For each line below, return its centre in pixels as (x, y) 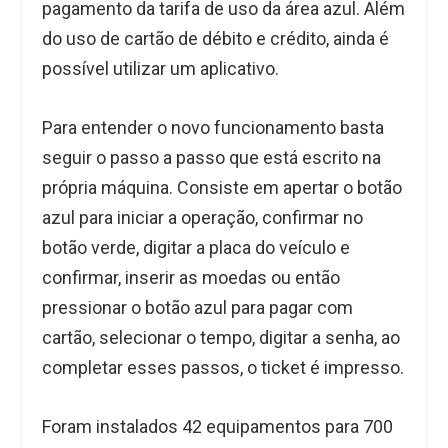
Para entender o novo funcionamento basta (213, 128)
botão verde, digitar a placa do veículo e (196, 248)
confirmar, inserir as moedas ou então (191, 278)
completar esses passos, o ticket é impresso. (223, 368)
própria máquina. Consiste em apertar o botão (222, 188)
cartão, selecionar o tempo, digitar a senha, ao (221, 338)
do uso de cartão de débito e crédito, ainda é (216, 39)
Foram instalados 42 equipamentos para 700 (218, 426)
